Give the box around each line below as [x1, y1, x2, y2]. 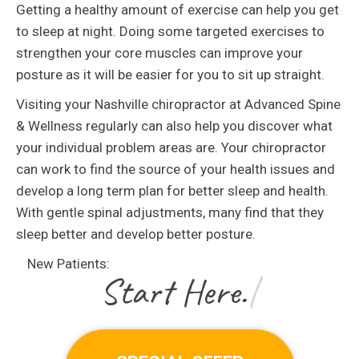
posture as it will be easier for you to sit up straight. [16, 67, 325, 83]
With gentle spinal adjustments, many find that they [16, 204, 324, 220]
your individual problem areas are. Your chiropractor [16, 139, 326, 155]
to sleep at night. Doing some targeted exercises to [16, 23, 325, 39]
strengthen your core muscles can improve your [16, 45, 303, 61]
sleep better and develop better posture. [16, 226, 256, 242]
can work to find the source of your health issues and [16, 161, 335, 177]
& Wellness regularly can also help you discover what [16, 118, 333, 134]
